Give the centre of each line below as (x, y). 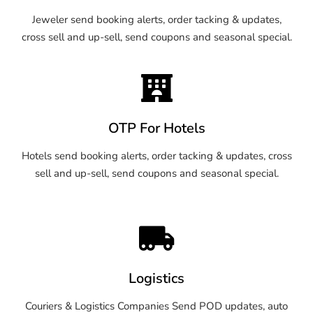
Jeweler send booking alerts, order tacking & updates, (156, 19)
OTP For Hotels (156, 128)
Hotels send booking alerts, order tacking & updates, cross (156, 155)
